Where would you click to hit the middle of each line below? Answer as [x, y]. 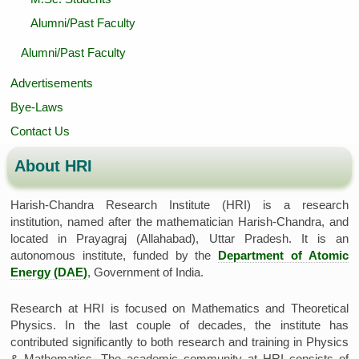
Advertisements [52, 83]
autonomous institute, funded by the [115, 256]
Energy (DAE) [49, 272]
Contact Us [40, 131]
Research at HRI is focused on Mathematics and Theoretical [179, 308]
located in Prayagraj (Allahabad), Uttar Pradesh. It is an [179, 239]
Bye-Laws [37, 107]
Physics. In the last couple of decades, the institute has [179, 325]
